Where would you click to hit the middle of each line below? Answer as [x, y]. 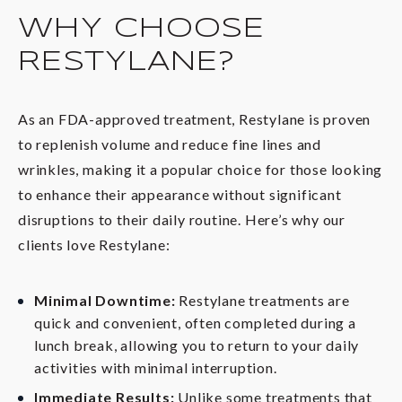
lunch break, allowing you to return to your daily [197, 345]
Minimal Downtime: [105, 300]
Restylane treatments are [262, 300]
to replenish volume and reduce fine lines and [170, 144]
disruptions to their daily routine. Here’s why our [182, 219]
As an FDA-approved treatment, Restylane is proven [195, 118]
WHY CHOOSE [141, 29]
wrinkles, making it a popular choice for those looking [201, 169]
